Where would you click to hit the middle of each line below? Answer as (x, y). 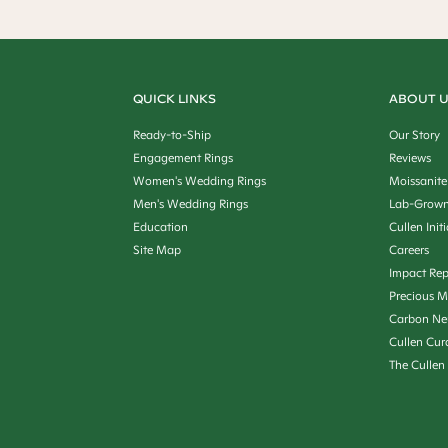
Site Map (156, 250)
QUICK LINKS (174, 99)
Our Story (415, 135)
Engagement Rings (182, 158)
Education (160, 227)
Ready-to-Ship (171, 135)
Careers (409, 250)
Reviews (410, 158)
